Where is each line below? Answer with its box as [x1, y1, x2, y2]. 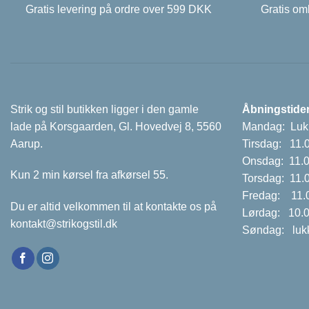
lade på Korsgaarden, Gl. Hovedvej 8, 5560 [10, 120, 221, 132]
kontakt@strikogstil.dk [10, 218, 117, 230]
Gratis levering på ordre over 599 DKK [25, 3, 212, 16]
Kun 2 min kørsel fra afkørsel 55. [10, 169, 168, 181]
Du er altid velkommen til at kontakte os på [10, 201, 217, 213]
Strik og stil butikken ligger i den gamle [10, 103, 199, 115]
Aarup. [10, 137, 43, 150]
